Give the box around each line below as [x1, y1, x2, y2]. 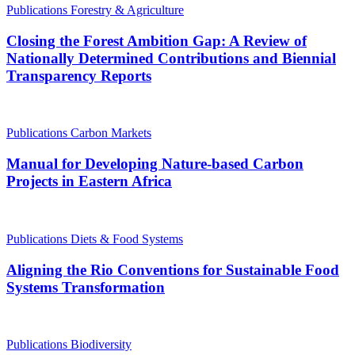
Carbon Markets [71, 126, 151, 140]
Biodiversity [71, 338, 132, 352]
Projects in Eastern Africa [6, 173, 172, 190]
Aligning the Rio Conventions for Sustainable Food [6, 261, 339, 278]
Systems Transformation [6, 278, 165, 296]
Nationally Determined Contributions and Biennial [6, 49, 336, 67]
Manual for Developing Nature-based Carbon [6, 155, 303, 173]
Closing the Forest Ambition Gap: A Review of [6, 32, 307, 49]
